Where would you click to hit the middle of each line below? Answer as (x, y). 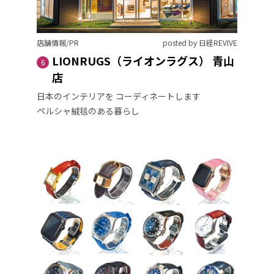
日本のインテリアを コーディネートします (119, 96)
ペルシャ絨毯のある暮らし (88, 110)
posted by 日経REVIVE (200, 42)
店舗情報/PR (58, 42)
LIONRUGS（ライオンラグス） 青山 (143, 60)
